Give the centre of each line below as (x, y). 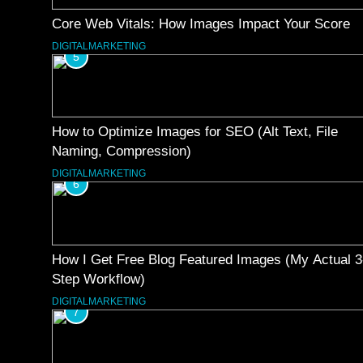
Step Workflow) (98, 278)
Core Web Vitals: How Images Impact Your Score (201, 23)
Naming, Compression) (122, 151)
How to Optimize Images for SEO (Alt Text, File (195, 132)
